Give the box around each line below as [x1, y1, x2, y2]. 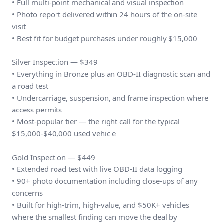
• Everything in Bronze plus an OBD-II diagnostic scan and [12, 69, 210, 79]
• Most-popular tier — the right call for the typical [12, 116, 180, 126]
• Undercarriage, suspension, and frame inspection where [12, 93, 208, 103]
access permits [12, 105, 62, 114]
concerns [12, 188, 43, 198]
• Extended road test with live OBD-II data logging [12, 164, 182, 174]
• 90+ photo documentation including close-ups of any [12, 176, 198, 186]
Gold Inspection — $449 [12, 152, 95, 162]
